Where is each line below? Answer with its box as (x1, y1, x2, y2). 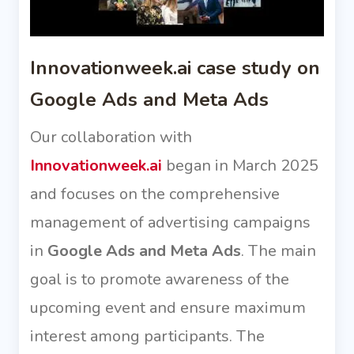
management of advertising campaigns (30, 212, 311, 234)
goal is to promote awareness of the (30, 269, 289, 291)
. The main (241, 240, 316, 262)
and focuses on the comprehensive (30, 183, 280, 205)
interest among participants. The (30, 326, 265, 348)
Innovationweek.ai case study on (30, 55, 320, 81)
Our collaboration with (30, 126, 192, 149)
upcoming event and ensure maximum (30, 297, 306, 319)
